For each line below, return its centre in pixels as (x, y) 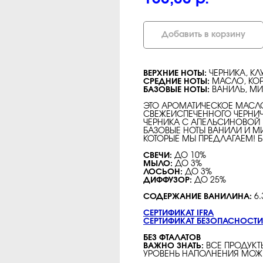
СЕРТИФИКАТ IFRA (178, 213)
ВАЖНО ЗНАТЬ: (175, 246)
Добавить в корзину (203, 35)
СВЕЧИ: (159, 155)
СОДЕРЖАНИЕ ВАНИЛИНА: (199, 196)
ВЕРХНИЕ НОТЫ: (176, 73)
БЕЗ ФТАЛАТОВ (172, 237)
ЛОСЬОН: (164, 172)
